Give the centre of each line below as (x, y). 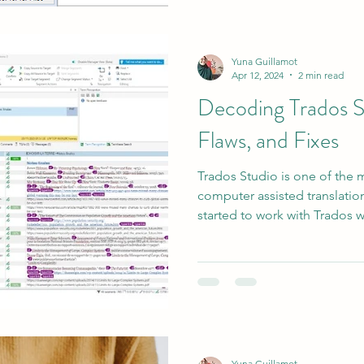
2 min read (321, 75)
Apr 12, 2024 (258, 75)
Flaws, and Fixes (268, 140)
